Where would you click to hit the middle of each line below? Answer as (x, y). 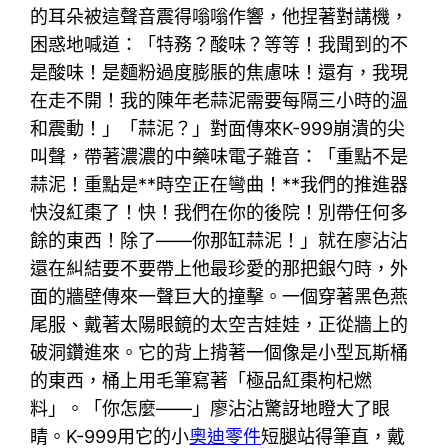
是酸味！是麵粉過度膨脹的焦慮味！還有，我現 (219, 72)
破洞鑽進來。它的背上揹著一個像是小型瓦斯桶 (219, 352)
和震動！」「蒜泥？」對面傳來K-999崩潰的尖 (218, 128)
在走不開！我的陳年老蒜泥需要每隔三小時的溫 (219, 100)
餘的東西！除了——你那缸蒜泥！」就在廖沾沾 (219, 240)
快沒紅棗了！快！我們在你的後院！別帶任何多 (219, 212)
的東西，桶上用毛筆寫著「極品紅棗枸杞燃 (201, 380)
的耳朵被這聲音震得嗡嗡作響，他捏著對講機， (219, 16)
